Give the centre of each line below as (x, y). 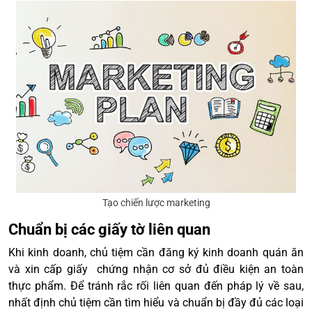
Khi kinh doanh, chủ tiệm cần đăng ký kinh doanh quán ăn (156, 252)
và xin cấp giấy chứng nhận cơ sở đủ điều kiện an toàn (156, 269)
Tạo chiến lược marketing (156, 202)
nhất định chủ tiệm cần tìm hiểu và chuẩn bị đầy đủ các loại (156, 302)
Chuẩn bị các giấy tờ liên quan (109, 229)
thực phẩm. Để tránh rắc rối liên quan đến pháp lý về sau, (156, 286)
